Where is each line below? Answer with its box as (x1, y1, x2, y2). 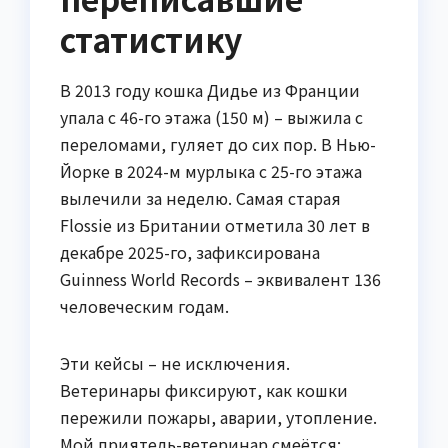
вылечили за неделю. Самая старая (60, 186, 341, 211)
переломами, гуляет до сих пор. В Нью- (60, 132, 376, 157)
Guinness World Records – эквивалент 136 (60, 267, 381, 292)
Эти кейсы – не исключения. (60, 351, 290, 376)
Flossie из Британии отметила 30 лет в (60, 213, 370, 238)
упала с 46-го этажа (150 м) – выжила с (60, 105, 363, 130)
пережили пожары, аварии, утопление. (60, 405, 377, 430)
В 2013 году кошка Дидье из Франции (60, 78, 360, 103)
